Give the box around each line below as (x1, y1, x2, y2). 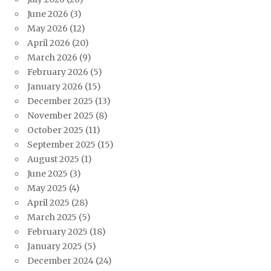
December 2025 (27, 96, 93, 107)
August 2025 (27, 154, 79, 165)
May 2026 (27, 23, 68, 34)
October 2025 (27, 125, 83, 136)
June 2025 (27, 168, 68, 180)
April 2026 (27, 38, 70, 49)
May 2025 (27, 183, 67, 194)
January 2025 (27, 241, 82, 252)
